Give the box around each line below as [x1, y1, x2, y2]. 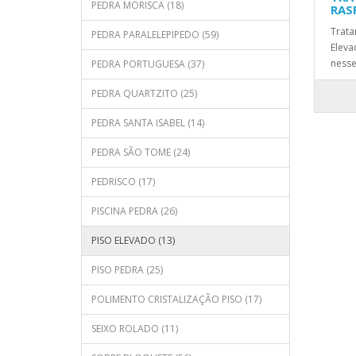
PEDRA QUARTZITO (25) [91, 87, 197, 100]
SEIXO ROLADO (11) [91, 322, 178, 335]
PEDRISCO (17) [91, 175, 155, 188]
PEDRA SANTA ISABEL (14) [91, 116, 204, 130]
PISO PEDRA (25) [91, 263, 163, 277]
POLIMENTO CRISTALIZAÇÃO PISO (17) [91, 292, 261, 306]
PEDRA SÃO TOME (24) [91, 145, 190, 159]
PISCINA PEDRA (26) [91, 204, 177, 218]
